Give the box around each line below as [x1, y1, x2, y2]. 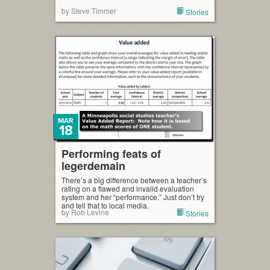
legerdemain [61, 158, 125, 174]
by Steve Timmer [61, 5, 116, 16]
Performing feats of [61, 146, 161, 162]
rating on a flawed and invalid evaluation [61, 183, 194, 193]
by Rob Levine [61, 207, 109, 217]
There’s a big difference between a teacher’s [61, 175, 207, 185]
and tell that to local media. [61, 200, 149, 210]
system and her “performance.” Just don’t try [61, 192, 204, 202]
